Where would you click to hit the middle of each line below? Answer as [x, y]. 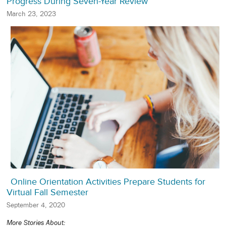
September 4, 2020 [36, 205]
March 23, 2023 [31, 14]
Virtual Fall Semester [47, 192]
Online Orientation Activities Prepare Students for [108, 181]
